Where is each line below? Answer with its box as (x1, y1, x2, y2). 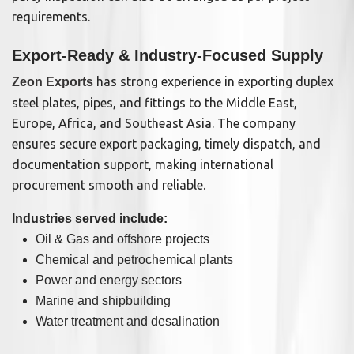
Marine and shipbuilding (36, 294, 171, 308)
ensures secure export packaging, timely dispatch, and (12, 137, 321, 152)
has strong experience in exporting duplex (93, 74, 333, 89)
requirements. (12, 9, 90, 24)
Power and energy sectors (36, 273, 182, 288)
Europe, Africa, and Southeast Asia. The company (12, 116, 296, 131)
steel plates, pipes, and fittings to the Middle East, (12, 96, 297, 111)
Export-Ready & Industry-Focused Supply (12, 47, 323, 65)
